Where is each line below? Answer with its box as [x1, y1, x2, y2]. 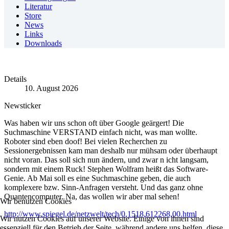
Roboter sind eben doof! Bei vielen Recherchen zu [4, 137, 167, 146]
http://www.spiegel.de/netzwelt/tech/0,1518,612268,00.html [4, 210, 197, 218]
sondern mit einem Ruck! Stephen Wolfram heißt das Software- [4, 165, 208, 173]
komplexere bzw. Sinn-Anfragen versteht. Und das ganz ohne [4, 183, 203, 192]
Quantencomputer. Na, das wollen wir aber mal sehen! [4, 192, 179, 201]
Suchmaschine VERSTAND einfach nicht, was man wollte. [4, 128, 197, 136]
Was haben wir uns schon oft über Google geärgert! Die [4, 119, 184, 127]
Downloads [25, 39, 62, 48]
